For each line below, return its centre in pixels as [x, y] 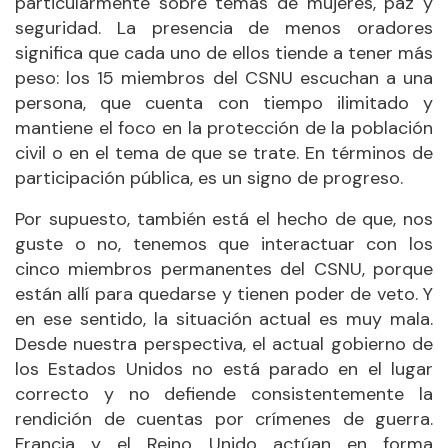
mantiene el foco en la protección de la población [224, 127]
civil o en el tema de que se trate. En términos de [224, 152]
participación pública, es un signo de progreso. [209, 177]
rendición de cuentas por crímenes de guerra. [224, 418]
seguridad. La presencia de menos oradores [224, 27]
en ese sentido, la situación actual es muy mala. [224, 318]
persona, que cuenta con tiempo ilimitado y [224, 102]
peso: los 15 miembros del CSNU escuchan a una [224, 77]
